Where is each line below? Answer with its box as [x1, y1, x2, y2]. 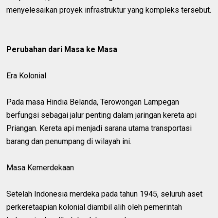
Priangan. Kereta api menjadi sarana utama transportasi [6, 123, 192, 133]
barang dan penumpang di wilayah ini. [6, 136, 132, 146]
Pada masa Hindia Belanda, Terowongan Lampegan [6, 97, 180, 107]
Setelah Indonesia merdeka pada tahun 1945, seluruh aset [6, 189, 203, 199]
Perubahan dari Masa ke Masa [6, 44, 118, 54]
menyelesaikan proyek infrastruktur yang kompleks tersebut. [6, 5, 212, 15]
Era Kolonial [6, 71, 47, 80]
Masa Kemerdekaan [6, 163, 74, 172]
